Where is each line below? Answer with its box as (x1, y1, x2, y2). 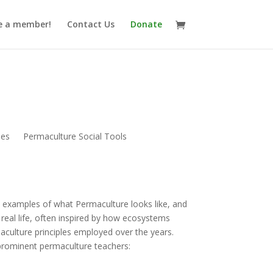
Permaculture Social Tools (23, 130, 127, 143)
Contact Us (66, 18, 115, 30)
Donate (130, 18, 162, 30)
